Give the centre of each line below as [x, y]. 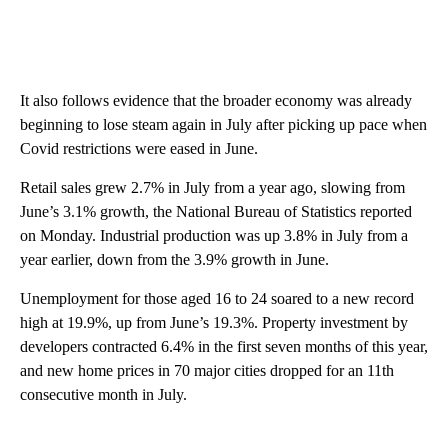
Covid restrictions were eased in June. [139, 148]
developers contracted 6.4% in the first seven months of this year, [224, 346]
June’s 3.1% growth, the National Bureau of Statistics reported [216, 211]
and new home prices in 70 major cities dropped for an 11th [207, 370]
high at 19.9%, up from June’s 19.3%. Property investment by [214, 322]
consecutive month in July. [103, 394]
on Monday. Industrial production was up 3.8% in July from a [214, 235]
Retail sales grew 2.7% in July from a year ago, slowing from [212, 187]
